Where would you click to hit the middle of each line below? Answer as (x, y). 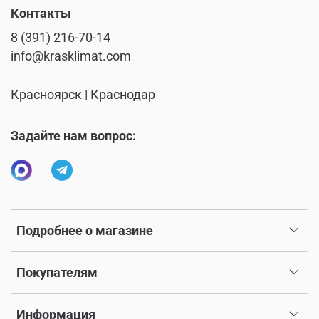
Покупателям (57, 273)
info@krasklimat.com (71, 57)
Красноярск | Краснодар (83, 95)
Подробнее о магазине (85, 231)
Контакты (41, 14)
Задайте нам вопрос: (73, 136)
